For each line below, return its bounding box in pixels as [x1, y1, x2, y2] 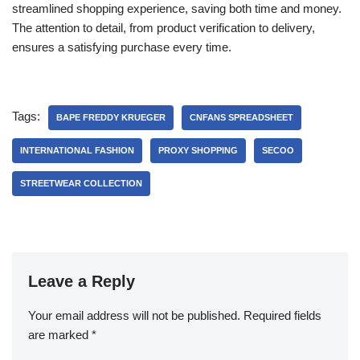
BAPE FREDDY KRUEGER [56, 112, 166, 122]
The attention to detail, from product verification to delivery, [12, 21, 315, 35]
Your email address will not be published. [28, 309, 240, 322]
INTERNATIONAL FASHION [20, 145, 134, 155]
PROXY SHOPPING [158, 145, 238, 155]
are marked [28, 328, 92, 342]
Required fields [243, 309, 321, 322]
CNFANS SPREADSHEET [190, 112, 293, 122]
